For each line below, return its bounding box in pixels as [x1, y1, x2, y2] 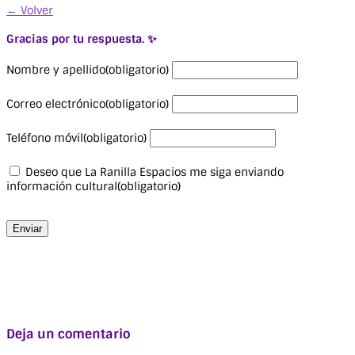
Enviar [13, 223, 42, 235]
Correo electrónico [6, 97, 105, 112]
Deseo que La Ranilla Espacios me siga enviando [25, 165, 284, 180]
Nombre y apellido [6, 63, 105, 78]
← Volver [6, 2, 53, 17]
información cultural [6, 179, 117, 194]
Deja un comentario [6, 326, 130, 343]
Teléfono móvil [6, 131, 83, 146]
